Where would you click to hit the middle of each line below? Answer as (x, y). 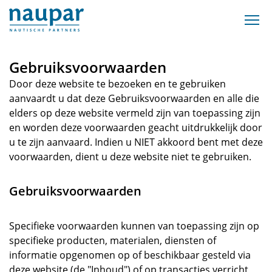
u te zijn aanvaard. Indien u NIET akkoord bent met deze (136, 142)
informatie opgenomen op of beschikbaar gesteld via (130, 255)
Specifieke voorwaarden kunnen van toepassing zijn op (134, 226)
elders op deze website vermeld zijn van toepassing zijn (135, 113)
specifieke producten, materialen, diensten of (113, 240)
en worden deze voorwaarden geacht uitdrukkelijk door (136, 127)
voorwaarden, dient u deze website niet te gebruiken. (130, 157)
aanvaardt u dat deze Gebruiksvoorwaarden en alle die (134, 98)
